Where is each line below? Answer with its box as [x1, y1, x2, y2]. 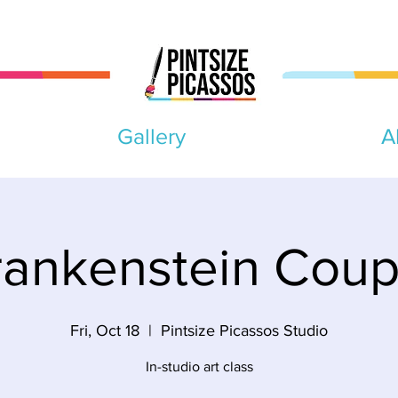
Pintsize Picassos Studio [161, 322, 328, 340]
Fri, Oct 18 [70, 322, 139, 340]
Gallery [116, 123, 186, 149]
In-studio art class [145, 359, 253, 375]
